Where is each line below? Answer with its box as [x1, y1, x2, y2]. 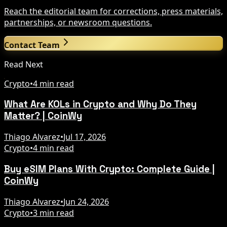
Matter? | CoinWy [4, 110, 82, 122]
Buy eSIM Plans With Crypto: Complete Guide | [4, 163, 215, 175]
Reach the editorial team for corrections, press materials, [4, 5, 223, 17]
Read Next [4, 58, 43, 70]
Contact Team [4, 39, 60, 51]
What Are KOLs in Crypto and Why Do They [4, 98, 197, 110]
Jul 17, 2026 [63, 131, 106, 143]
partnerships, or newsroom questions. [4, 16, 152, 28]
